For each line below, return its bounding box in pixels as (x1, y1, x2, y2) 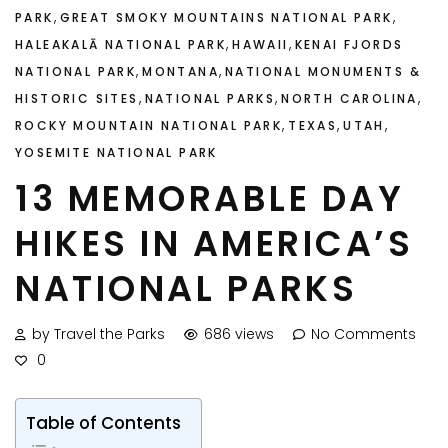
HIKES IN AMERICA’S (15, 219, 413, 269)
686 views (204, 324, 274, 345)
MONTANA (142, 63, 220, 81)
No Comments (311, 324, 416, 345)
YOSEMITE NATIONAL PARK (15, 144, 218, 162)
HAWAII (232, 36, 289, 54)
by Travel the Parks (32, 324, 165, 345)
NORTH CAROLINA (281, 90, 418, 108)
